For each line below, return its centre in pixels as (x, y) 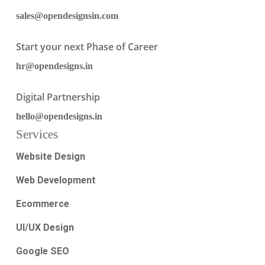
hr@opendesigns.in (54, 66)
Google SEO (42, 251)
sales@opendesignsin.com (67, 16)
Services (37, 134)
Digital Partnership (58, 97)
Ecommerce (42, 204)
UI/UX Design (45, 227)
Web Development (56, 180)
